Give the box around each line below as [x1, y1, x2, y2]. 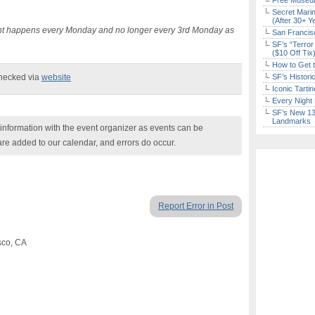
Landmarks [272, 117, 311, 125]
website [41, 72, 71, 82]
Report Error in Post [158, 201, 233, 211]
